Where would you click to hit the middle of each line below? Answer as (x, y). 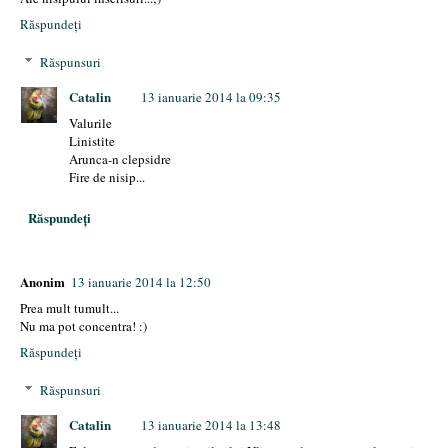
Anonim (43, 282)
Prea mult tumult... (70, 308)
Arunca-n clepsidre (120, 158)
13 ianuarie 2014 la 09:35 (211, 96)
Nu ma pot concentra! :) (84, 326)
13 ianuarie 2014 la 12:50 (141, 282)
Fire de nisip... (107, 176)
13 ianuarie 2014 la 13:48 (211, 424)
